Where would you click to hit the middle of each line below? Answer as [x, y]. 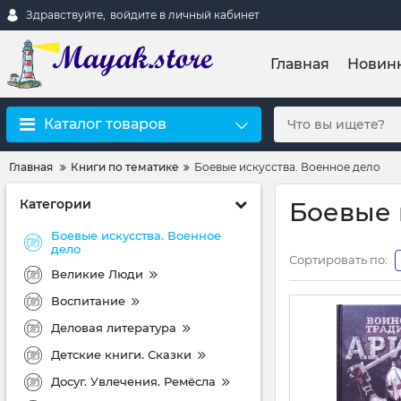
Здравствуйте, [66, 15]
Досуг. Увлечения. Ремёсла [133, 381]
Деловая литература [114, 327]
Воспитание [88, 300]
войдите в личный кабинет [185, 15]
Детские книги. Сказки [121, 354]
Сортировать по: [338, 260]
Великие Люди [97, 273]
